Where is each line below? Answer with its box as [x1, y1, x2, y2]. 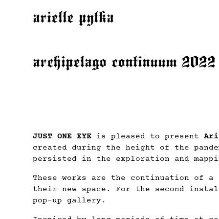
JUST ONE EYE [33, 131, 97, 142]
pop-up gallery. [33, 195, 107, 206]
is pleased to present [96, 131, 204, 142]
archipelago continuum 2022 [33, 55, 216, 71]
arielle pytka [33, 11, 114, 26]
